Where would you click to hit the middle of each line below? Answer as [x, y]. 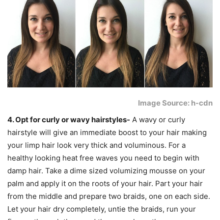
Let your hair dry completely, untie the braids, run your [102, 209]
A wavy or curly [158, 120]
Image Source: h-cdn [175, 103]
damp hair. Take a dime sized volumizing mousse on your [106, 171]
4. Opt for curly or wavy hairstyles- [69, 120]
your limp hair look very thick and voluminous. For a [96, 145]
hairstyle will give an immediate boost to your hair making [107, 133]
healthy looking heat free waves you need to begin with [103, 158]
